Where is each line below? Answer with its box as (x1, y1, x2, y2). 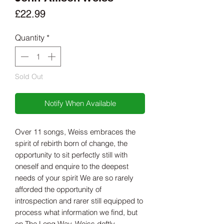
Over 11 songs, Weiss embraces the (15, 127, 135, 137)
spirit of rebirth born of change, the (15, 138, 127, 148)
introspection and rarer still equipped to (15, 196, 143, 206)
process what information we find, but (15, 207, 137, 217)
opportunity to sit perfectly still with (15, 150, 127, 160)
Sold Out (15, 72, 43, 81)
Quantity (15, 32, 44, 43)
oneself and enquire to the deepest (15, 161, 128, 171)
